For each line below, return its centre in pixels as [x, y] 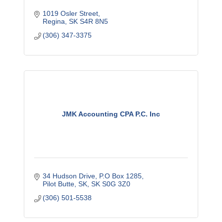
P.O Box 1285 [121, 176]
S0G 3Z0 [116, 184]
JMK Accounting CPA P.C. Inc [111, 114]
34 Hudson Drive [69, 176]
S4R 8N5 [94, 22]
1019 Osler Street [71, 14]
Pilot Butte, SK [65, 184]
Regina [54, 22]
